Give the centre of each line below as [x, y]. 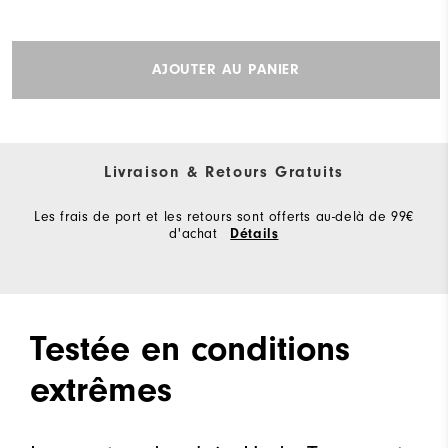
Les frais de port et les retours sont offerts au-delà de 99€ [223, 216]
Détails [254, 233]
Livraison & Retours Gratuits [224, 171]
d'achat [196, 233]
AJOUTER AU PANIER [226, 70]
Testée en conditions [190, 348]
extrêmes [101, 389]
